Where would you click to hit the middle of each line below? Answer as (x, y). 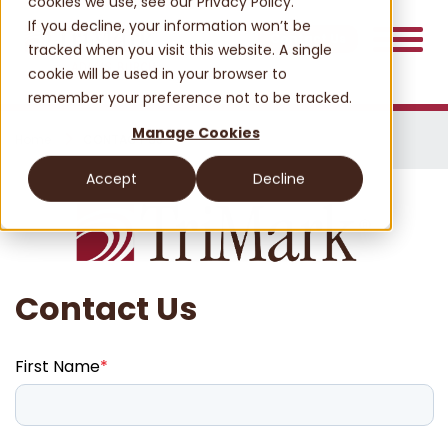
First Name (57, 367)
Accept (112, 179)
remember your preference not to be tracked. (190, 97)
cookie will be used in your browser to (157, 73)
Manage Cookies (195, 132)
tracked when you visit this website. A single (180, 49)
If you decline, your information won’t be (169, 25)
